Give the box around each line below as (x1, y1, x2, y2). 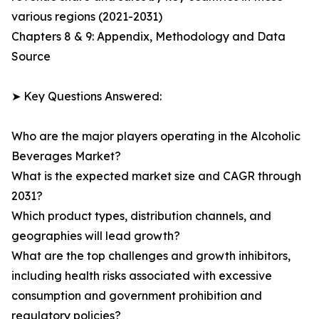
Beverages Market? (11, 149, 121, 164)
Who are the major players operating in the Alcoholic (11, 129, 300, 144)
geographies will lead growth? (11, 229, 180, 244)
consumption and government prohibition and (11, 288, 262, 303)
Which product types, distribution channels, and (11, 209, 271, 224)
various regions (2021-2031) (11, 9, 162, 24)
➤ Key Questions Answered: (11, 89, 162, 104)
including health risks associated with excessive (11, 268, 272, 283)
